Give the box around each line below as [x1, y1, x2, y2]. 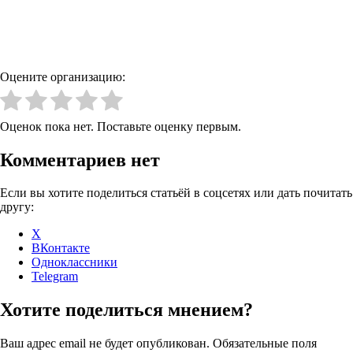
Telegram [32, 269, 78, 284]
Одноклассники [32, 255, 117, 269]
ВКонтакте [32, 241, 90, 255]
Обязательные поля [213, 336, 317, 351]
